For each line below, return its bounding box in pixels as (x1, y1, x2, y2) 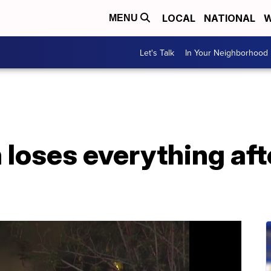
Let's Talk (140, 46, 174, 59)
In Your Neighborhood (185, 46, 268, 59)
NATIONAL (204, 12, 255, 24)
